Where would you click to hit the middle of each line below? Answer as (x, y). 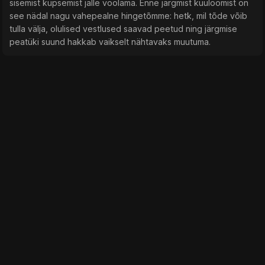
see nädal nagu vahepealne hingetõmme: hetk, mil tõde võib (128, 16)
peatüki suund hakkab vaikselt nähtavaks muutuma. (110, 42)
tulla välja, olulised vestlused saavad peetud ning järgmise (123, 29)
